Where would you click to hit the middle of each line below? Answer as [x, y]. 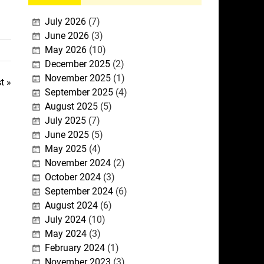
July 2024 [65, 220]
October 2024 [72, 177]
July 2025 [65, 121]
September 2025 [79, 93]
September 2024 [79, 192]
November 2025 [77, 78]
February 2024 [75, 248]
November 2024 [77, 163]
